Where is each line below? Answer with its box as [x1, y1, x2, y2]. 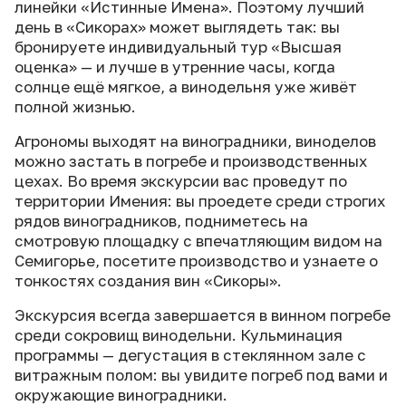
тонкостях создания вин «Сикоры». [14, 271, 282, 290]
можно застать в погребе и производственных [14, 151, 367, 170]
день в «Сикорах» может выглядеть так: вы [14, 17, 340, 36]
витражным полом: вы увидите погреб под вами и [14, 365, 388, 384]
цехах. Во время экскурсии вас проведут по [14, 171, 347, 190]
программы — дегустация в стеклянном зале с [14, 345, 366, 364]
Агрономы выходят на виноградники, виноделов [14, 131, 376, 150]
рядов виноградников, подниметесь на [14, 211, 308, 230]
